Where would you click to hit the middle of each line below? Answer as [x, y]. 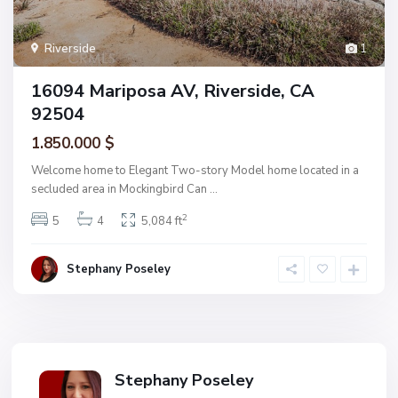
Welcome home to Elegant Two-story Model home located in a [195, 170]
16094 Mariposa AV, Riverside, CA [173, 91]
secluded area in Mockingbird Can [120, 189]
